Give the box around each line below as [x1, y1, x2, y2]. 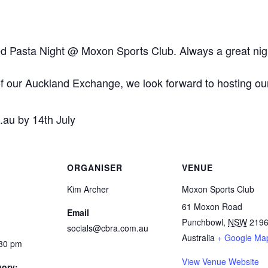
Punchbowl [182, 216, 223, 229]
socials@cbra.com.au [67, 222, 148, 234]
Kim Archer [67, 183, 109, 196]
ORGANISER [67, 162, 123, 174]
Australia [182, 232, 215, 244]
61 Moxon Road [182, 200, 242, 213]
